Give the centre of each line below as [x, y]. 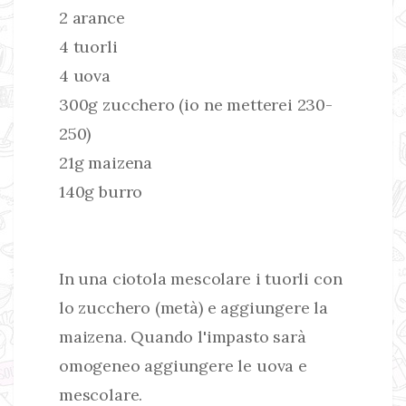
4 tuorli [88, 46]
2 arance [92, 17]
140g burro [101, 191]
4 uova [85, 75]
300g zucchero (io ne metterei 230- [196, 104]
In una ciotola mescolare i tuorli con [201, 278]
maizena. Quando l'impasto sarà [183, 336]
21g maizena [106, 162]
